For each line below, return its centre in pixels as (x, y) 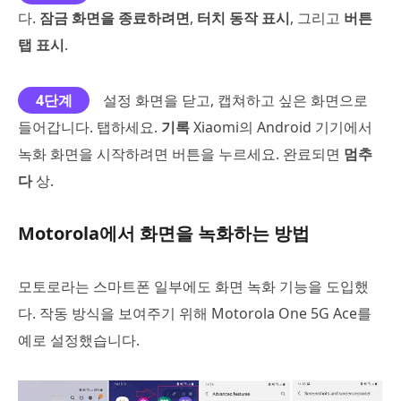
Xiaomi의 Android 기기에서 (281, 127)
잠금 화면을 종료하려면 (115, 17)
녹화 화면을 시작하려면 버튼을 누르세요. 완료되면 (181, 154)
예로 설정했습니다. (79, 340)
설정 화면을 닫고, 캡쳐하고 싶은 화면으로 (235, 100)
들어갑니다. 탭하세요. (90, 127)
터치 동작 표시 (243, 17)
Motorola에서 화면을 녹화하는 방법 (164, 233)
